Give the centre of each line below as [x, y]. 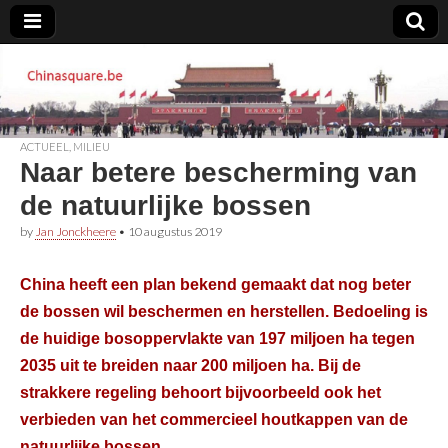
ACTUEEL [44, 146]
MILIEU [91, 146]
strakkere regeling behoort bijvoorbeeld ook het [200, 392]
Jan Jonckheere [75, 231]
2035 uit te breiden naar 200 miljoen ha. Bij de [190, 365]
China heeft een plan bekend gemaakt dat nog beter [215, 284]
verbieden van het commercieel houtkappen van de [214, 419]
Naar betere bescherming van [218, 172]
